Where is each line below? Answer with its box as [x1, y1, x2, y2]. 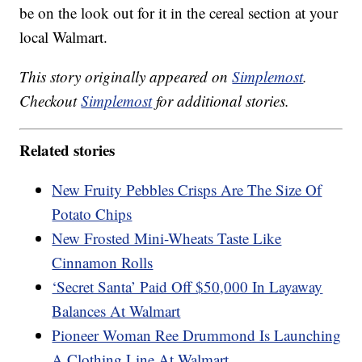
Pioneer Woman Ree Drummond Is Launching [52, 324, 342, 345]
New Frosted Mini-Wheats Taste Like [52, 227, 282, 248]
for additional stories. [152, 90, 290, 112]
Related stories [19, 138, 116, 161]
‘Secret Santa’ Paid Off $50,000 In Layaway [52, 276, 323, 297]
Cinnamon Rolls [52, 251, 154, 272]
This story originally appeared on [19, 66, 233, 87]
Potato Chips [52, 203, 133, 224]
